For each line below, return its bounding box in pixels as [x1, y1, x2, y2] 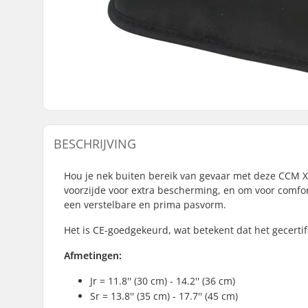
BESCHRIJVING [54, 135, 136, 152]
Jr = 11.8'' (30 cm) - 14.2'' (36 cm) [90, 274, 235, 287]
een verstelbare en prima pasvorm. [64, 197, 226, 211]
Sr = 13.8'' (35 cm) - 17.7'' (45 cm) [90, 289, 238, 302]
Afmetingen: [64, 248, 122, 262]
